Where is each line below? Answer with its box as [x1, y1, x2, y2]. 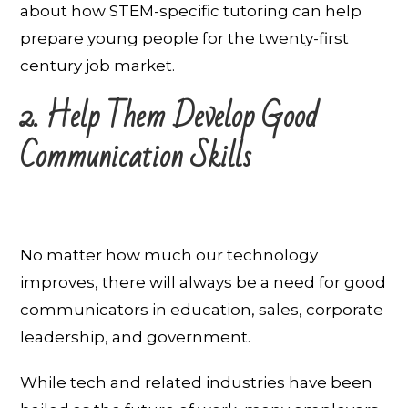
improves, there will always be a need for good [20, 272, 387, 291]
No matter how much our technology [20, 245, 319, 264]
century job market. [20, 56, 176, 75]
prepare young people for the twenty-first [20, 28, 350, 47]
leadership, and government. [20, 327, 251, 346]
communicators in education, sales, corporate [20, 300, 384, 319]
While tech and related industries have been [20, 372, 373, 392]
